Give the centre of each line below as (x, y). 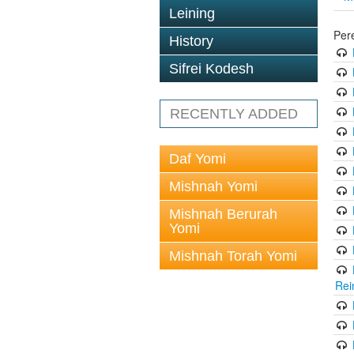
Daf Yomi (198, 159)
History (191, 41)
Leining (192, 13)
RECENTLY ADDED (234, 114)
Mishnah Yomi (213, 186)
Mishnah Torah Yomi (233, 256)
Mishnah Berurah (223, 214)
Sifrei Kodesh (211, 69)
